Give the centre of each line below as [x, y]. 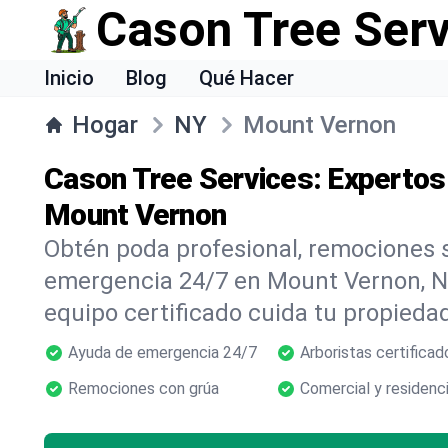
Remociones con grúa [143, 388]
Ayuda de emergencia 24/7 [162, 352]
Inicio [69, 78]
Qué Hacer [246, 78]
